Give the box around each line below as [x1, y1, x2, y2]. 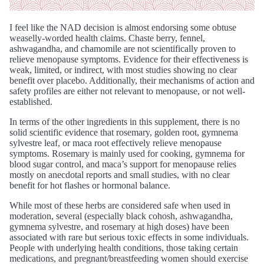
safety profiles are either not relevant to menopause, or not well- [9, 86, 245, 97]
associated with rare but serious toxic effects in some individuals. [9, 232, 249, 243]
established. [9, 97, 52, 107]
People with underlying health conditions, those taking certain [9, 243, 238, 253]
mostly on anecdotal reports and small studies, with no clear [9, 170, 230, 180]
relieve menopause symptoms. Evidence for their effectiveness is [9, 54, 248, 65]
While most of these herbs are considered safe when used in [9, 200, 230, 211]
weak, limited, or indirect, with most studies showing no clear [9, 65, 237, 75]
